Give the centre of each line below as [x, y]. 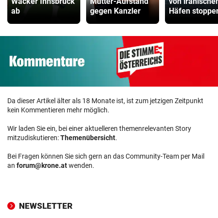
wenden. [81, 165]
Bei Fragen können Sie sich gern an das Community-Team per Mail [106, 156]
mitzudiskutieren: [34, 137]
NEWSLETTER [46, 206]
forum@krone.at [42, 165]
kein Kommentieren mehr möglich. [58, 110]
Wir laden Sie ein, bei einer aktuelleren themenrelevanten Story [99, 128]
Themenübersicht [88, 137]
